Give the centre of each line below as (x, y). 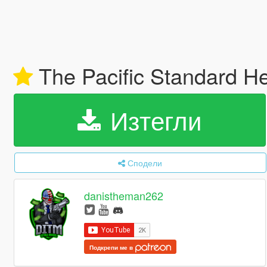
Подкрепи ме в (112, 247)
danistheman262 (124, 196)
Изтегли (153, 120)
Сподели (145, 163)
